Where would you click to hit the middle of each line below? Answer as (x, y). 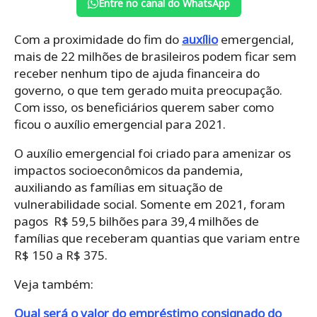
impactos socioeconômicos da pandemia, (129, 171)
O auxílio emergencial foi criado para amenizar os (152, 154)
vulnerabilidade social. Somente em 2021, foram (150, 204)
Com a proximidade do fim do (98, 40)
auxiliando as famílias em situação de (119, 188)
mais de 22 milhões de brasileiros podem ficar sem (155, 57)
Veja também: (54, 284)
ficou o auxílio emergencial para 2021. (120, 125)
